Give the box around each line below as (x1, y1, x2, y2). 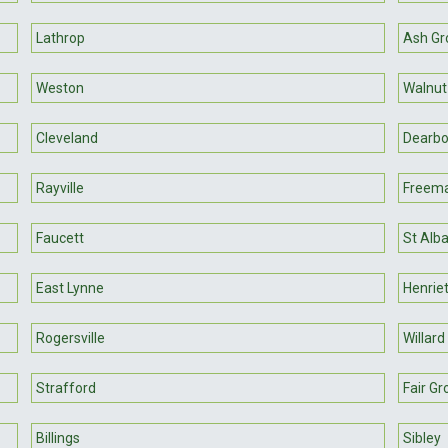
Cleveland (36, 129, 99, 146)
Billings (36, 429, 81, 446)
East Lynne (36, 279, 105, 296)
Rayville (36, 179, 85, 196)
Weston (36, 79, 85, 96)
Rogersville (36, 329, 106, 346)
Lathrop (36, 29, 86, 46)
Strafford (36, 379, 97, 396)
